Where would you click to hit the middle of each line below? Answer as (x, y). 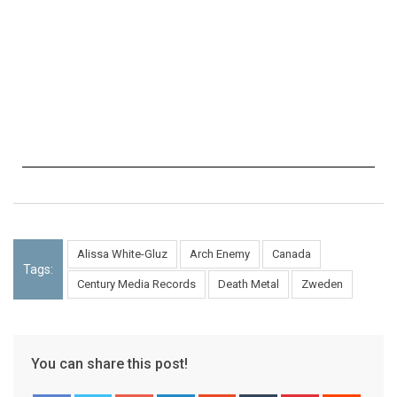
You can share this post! (109, 363)
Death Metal (249, 284)
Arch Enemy (220, 253)
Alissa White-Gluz (122, 253)
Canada (292, 253)
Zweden (322, 284)
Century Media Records (136, 284)
